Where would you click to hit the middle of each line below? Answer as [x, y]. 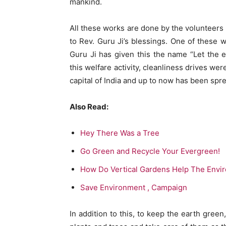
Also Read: [89, 107]
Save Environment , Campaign [134, 188]
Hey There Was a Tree [120, 133]
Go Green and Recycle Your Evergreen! [150, 151]
